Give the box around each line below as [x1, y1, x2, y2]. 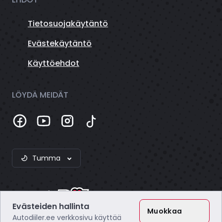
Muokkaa [147, 206, 182, 216]
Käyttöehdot [28, 57, 79, 69]
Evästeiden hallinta [12, 201, 89, 212]
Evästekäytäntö [28, 37, 92, 49]
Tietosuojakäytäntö [28, 17, 108, 29]
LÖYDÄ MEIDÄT [12, 89, 68, 101]
